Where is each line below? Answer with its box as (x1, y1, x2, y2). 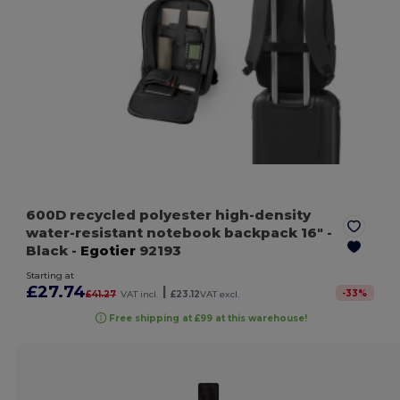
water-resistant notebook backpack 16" (26, 224, 328, 242)
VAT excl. (200, 288, 240, 301)
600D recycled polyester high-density (26, 206, 312, 224)
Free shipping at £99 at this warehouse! (108, 312, 307, 324)
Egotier (80, 242, 137, 260)
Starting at (26, 270, 75, 282)
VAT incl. (121, 288, 159, 301)
